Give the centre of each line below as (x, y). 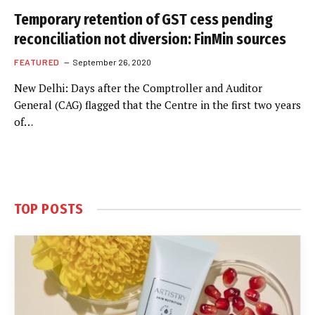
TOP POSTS (49, 209)
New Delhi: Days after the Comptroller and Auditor (138, 88)
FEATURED (37, 62)
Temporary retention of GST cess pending (143, 20)
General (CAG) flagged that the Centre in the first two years (157, 105)
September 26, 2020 (111, 62)
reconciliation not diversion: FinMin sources (150, 39)
